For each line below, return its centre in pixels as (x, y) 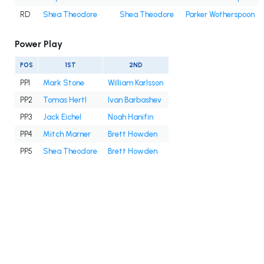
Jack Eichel (62, 117)
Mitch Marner (67, 134)
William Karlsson (136, 83)
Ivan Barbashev (135, 100)
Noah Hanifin (131, 117)
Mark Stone (64, 83)
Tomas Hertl (65, 100)
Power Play (39, 44)
